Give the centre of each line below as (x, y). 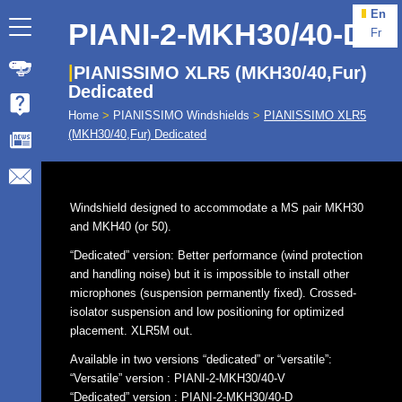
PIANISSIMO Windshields (182, 115)
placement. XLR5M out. (132, 331)
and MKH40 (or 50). (121, 227)
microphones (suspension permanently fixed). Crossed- (214, 293)
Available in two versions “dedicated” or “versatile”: (201, 360)
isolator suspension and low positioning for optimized (207, 312)
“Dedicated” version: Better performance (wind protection (217, 256)
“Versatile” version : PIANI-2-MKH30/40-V (178, 379)
